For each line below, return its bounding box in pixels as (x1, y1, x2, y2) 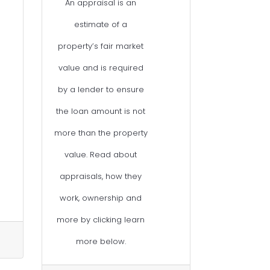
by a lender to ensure (57, 84, 144, 96)
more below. (75, 236, 126, 248)
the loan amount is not (56, 105, 146, 118)
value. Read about (64, 149, 137, 161)
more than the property (54, 127, 148, 139)
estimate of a (74, 19, 128, 31)
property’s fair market (58, 40, 144, 52)
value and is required (58, 62, 143, 74)
